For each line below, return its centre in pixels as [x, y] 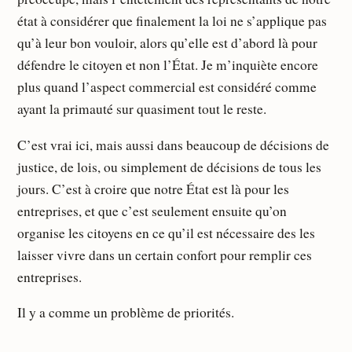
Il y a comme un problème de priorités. [126, 313]
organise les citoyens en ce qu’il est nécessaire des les [167, 233]
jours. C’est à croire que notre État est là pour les [154, 189]
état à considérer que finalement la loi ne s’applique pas [172, 21]
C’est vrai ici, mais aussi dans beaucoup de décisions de [174, 145]
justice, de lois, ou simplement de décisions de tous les [170, 167]
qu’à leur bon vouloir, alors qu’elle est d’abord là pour [168, 43]
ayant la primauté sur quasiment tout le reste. [142, 109]
